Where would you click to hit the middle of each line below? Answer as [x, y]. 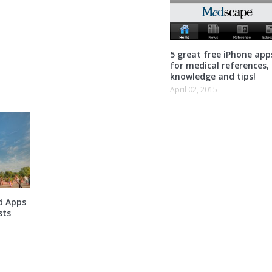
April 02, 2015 [193, 89]
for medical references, [219, 65]
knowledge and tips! [212, 76]
